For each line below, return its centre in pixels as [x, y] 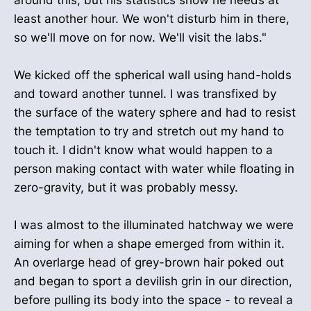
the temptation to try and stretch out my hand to [149, 132]
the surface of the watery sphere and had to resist [155, 113]
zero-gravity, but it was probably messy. [126, 188]
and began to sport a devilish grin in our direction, [153, 281]
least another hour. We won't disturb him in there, [152, 19]
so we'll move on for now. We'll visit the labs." [140, 37]
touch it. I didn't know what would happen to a [143, 150]
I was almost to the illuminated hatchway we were [154, 225]
